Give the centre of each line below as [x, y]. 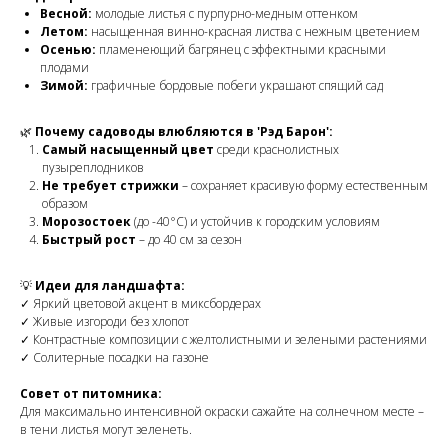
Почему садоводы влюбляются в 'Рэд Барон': [184, 132]
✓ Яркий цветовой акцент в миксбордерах [140, 304]
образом [65, 204]
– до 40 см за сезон [189, 240]
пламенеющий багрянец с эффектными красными [241, 50]
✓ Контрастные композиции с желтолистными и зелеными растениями [223, 340]
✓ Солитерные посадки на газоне [114, 358]
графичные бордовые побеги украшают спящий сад [235, 86]
